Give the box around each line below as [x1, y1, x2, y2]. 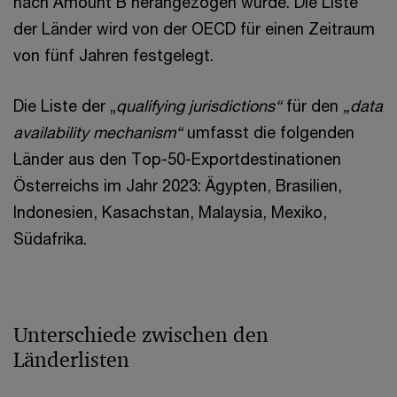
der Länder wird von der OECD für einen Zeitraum [13, 19, 375, 38]
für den [286, 96, 343, 115]
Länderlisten [13, 346, 129, 373]
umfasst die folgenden [183, 122, 354, 142]
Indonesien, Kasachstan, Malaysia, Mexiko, [13, 202, 327, 222]
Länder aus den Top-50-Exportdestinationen [13, 149, 341, 168]
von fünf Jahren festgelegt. [13, 45, 214, 65]
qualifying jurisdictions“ [116, 96, 286, 115]
